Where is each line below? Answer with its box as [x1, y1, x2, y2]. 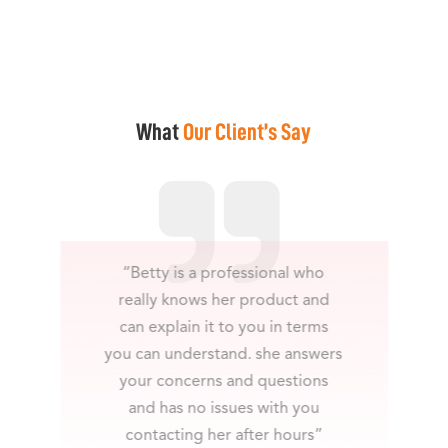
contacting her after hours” [124, 427, 322, 444]
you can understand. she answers [104, 346, 343, 363]
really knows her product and [117, 292, 329, 309]
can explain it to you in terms [118, 319, 328, 336]
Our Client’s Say [183, 119, 312, 144]
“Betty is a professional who [122, 265, 325, 282]
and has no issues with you [127, 400, 319, 417]
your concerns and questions [118, 373, 328, 390]
